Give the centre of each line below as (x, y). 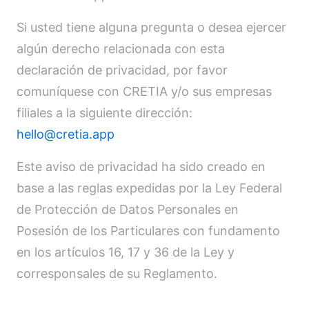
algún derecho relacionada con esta (121, 49)
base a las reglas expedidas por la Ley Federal (149, 188)
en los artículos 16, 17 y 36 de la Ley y (126, 252)
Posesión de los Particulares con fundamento (148, 231)
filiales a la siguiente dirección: (104, 113)
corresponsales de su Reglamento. (117, 273)
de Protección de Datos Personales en (128, 209)
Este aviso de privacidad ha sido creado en (141, 167)
